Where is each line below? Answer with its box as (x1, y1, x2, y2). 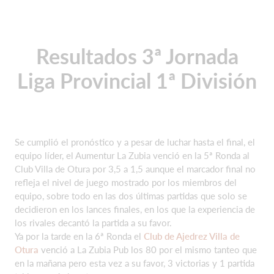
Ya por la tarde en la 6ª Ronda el (15, 231, 144, 242)
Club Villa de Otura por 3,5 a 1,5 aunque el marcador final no (15, 163, 256, 174)
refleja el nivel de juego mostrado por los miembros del (15, 177, 237, 188)
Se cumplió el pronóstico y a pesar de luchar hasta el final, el (15, 136, 255, 147)
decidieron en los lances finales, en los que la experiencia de (15, 204, 255, 215)
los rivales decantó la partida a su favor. (15, 217, 172, 228)
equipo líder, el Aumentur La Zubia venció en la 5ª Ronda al (15, 150, 250, 161)
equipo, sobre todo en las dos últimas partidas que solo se (15, 190, 247, 201)
